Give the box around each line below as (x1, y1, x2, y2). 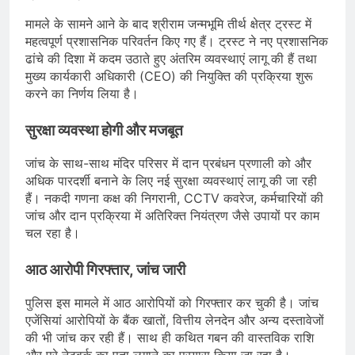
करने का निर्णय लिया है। (25, 86, 139, 102)
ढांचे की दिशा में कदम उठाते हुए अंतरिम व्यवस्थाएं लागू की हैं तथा (25, 51, 317, 67)
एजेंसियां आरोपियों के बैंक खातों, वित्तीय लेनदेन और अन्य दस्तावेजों (25, 311, 324, 328)
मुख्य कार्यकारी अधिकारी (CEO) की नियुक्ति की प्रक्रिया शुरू (25, 68, 313, 85)
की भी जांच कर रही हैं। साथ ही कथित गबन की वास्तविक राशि (25, 329, 314, 345)
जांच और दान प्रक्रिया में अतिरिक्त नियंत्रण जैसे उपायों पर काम (25, 208, 319, 224)
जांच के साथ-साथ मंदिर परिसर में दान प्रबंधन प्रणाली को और (25, 155, 311, 172)
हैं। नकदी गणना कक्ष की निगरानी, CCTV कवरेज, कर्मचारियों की (25, 190, 323, 207)
